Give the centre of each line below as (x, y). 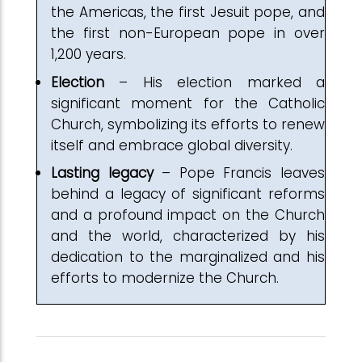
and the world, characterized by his (188, 236)
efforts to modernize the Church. (167, 278)
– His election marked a (222, 82)
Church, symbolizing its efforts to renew (188, 124)
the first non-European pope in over (188, 33)
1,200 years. (93, 54)
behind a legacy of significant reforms (188, 194)
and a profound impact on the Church (188, 215)
